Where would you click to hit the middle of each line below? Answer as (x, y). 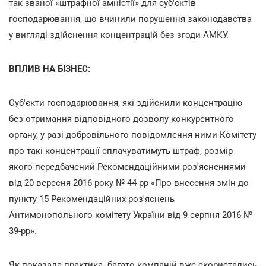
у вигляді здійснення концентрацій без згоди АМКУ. (119, 35)
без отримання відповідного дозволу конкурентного (121, 118)
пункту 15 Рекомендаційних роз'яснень (92, 199)
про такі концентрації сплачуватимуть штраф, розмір (121, 151)
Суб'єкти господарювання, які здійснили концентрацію (126, 102)
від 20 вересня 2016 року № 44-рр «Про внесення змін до (129, 183)
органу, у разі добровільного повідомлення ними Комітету (133, 134)
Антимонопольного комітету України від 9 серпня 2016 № (131, 215)
